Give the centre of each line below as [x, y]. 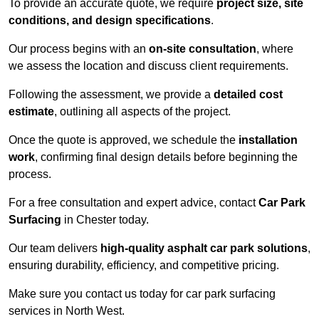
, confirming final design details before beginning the [166, 157]
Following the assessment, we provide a [111, 95]
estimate [31, 112]
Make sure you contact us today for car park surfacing [142, 294]
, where [275, 49]
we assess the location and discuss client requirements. [148, 66]
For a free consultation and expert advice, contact [134, 203]
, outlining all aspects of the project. [142, 112]
